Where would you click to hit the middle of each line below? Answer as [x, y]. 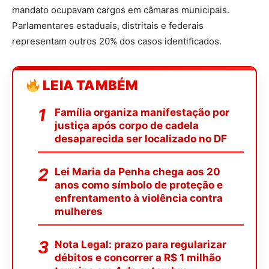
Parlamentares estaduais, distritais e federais [108, 26]
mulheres [79, 212]
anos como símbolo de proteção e [139, 185]
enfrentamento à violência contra [139, 198]
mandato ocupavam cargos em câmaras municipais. [121, 10]
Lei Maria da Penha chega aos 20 [138, 172]
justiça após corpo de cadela [127, 126]
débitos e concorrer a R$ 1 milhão [138, 258]
